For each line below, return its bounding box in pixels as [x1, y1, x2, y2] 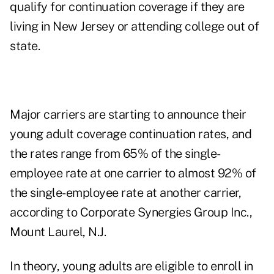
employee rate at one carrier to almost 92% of [10, 166, 256, 181]
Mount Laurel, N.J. [10, 224, 106, 240]
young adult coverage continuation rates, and [10, 127, 251, 142]
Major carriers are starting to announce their [10, 107, 246, 122]
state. [10, 39, 40, 54]
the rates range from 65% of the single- [10, 146, 221, 161]
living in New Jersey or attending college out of [10, 19, 259, 34]
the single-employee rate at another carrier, [10, 185, 241, 201]
